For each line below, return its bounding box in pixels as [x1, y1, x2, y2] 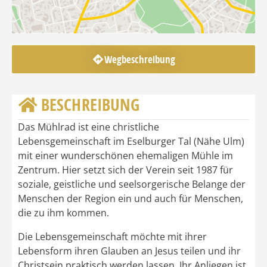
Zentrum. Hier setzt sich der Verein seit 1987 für [18, 163, 233, 177]
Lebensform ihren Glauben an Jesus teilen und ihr [18, 244, 241, 258]
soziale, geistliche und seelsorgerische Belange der [18, 178, 246, 191]
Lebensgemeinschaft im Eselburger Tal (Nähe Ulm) [18, 135, 244, 148]
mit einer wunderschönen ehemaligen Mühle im [18, 149, 233, 163]
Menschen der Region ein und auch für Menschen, [18, 192, 243, 206]
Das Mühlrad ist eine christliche [18, 120, 159, 134]
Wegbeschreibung [104, 52, 176, 67]
